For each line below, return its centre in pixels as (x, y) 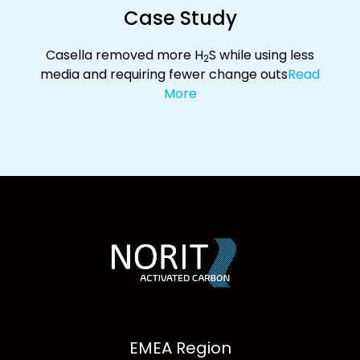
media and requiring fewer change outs (164, 74)
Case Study (180, 18)
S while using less (262, 55)
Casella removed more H (125, 55)
